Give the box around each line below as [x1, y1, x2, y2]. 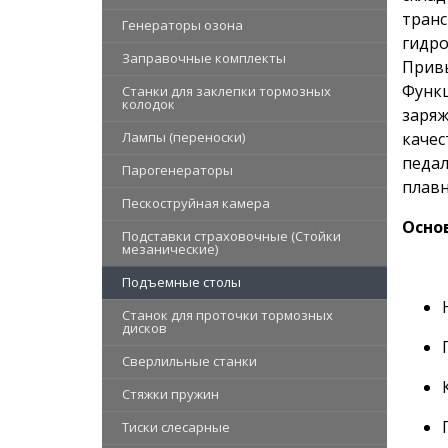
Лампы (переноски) [122, 127, 245, 146]
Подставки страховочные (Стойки [122, 226, 341, 245]
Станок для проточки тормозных [122, 305, 333, 324]
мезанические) [122, 239, 218, 258]
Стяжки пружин [122, 384, 219, 403]
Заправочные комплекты [122, 48, 286, 67]
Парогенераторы [122, 160, 233, 179]
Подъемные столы [122, 272, 241, 291]
